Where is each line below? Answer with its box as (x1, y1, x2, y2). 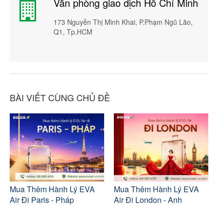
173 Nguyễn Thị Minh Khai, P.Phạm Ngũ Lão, (54, 17, 193, 27)
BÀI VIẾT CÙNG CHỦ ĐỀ (10, 91, 110, 104)
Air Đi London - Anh (114, 194, 182, 205)
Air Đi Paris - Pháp (10, 194, 74, 205)
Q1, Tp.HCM (54, 27, 92, 36)
